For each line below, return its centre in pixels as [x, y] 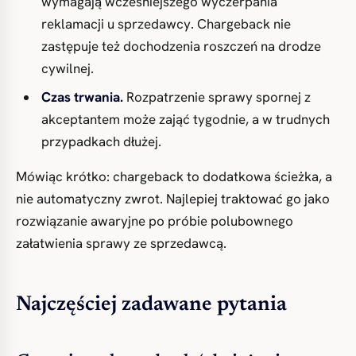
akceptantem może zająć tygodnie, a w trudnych [186, 119]
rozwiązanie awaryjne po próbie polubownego [155, 221]
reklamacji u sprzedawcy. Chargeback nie [166, 24]
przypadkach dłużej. [101, 141]
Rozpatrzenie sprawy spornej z [217, 97]
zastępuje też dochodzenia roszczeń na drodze [181, 46]
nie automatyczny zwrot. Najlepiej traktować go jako [173, 199]
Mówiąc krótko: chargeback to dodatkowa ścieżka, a [174, 176]
